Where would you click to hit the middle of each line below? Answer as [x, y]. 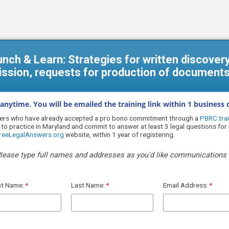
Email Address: [186, 185]
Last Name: [88, 185]
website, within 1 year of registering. [119, 135]
